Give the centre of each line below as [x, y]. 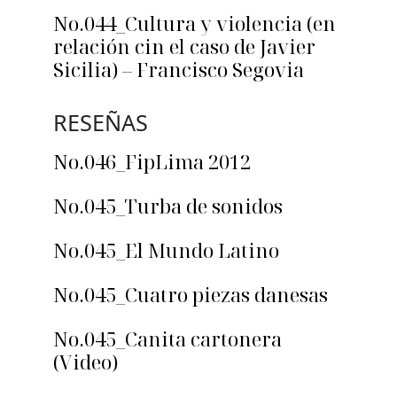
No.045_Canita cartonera [167, 339]
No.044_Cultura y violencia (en [195, 23]
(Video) [86, 362]
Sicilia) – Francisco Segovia [179, 70]
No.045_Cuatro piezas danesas [191, 295]
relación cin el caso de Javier [184, 47]
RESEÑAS [101, 123]
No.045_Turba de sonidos [168, 206]
